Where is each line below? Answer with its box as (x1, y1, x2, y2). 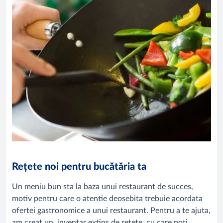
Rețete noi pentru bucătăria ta (12, 162, 146, 172)
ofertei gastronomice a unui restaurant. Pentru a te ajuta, (12, 207, 211, 215)
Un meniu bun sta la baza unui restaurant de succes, (12, 183, 193, 191)
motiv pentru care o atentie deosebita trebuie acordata (12, 195, 203, 203)
